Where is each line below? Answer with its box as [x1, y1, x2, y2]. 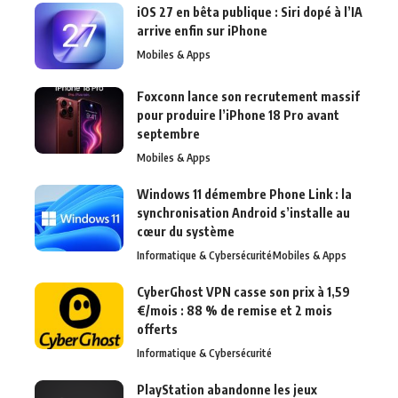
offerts [137, 322, 178, 338]
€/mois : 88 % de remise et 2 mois [137, 303, 332, 319]
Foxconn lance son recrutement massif [137, 89, 360, 105]
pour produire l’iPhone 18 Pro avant [137, 107, 339, 123]
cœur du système [137, 224, 235, 240]
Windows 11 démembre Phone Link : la [137, 187, 352, 203]
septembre [137, 126, 200, 142]
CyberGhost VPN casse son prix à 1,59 [137, 284, 350, 300]
